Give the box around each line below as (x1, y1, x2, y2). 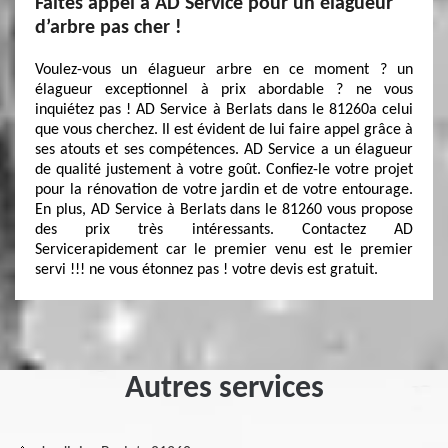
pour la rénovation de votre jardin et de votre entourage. (35, 182, 413, 198)
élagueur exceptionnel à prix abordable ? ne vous (35, 82, 413, 98)
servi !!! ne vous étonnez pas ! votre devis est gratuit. (35, 262, 378, 278)
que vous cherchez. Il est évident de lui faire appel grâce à (35, 122, 413, 138)
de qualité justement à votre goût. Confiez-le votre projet (35, 162, 413, 178)
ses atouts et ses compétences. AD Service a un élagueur (35, 142, 413, 158)
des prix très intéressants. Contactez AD (35, 222, 413, 238)
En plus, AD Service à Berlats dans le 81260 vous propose (35, 202, 413, 218)
